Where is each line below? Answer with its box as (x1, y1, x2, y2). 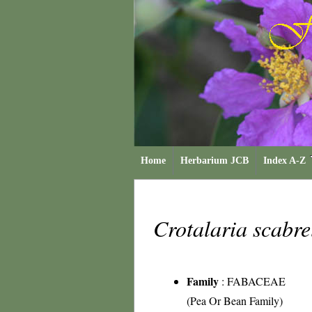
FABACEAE (227, 274, 286, 288)
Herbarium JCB (180, 155, 249, 166)
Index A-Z (263, 155, 306, 166)
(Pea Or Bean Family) (187, 293, 283, 308)
